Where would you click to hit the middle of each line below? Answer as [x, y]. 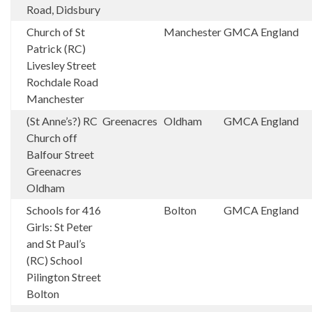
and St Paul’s [56, 243]
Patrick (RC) [56, 48]
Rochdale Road [62, 82]
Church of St [56, 32]
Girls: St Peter [60, 227]
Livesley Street [61, 65]
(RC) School [54, 260]
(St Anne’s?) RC [62, 121]
